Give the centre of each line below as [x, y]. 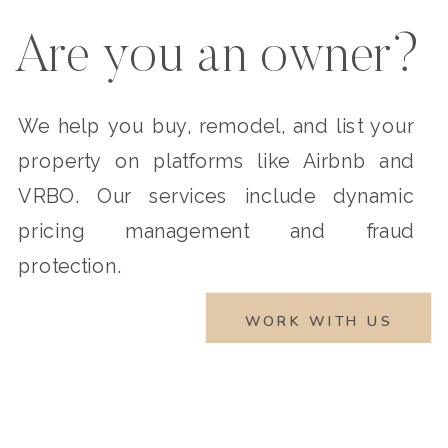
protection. [73, 266]
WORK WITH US [318, 322]
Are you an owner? [217, 59]
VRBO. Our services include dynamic [216, 196]
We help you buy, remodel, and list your [216, 126]
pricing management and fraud [216, 231]
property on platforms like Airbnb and [216, 161]
